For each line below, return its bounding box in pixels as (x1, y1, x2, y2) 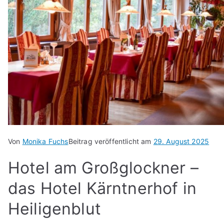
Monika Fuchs (22, 137, 68, 146)
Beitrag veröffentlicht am (68, 137, 153, 146)
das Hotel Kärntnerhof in (8, 178, 196, 198)
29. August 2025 (153, 137, 209, 146)
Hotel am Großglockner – (8, 158, 198, 178)
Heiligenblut (8, 199, 101, 219)
